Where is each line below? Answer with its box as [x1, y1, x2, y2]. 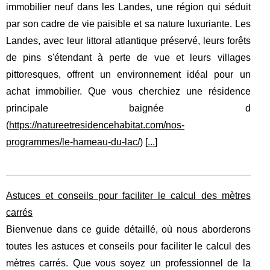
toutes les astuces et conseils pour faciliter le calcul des [6, 241, 251, 252]
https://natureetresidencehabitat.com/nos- [9, 120, 184, 131]
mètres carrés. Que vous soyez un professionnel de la [6, 258, 251, 269]
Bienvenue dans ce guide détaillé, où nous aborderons [6, 224, 251, 235]
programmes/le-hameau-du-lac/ [6, 137, 140, 148]
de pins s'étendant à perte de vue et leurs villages [6, 52, 251, 63]
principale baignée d [6, 103, 251, 114]
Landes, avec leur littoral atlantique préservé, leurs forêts [6, 36, 251, 46]
